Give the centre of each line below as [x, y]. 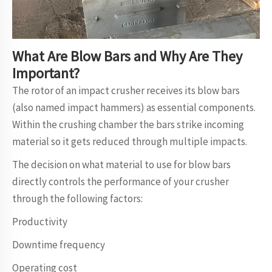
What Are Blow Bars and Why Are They [127, 56]
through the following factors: [77, 199]
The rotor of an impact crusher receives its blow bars [126, 90]
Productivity [40, 222]
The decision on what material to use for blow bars [121, 165]
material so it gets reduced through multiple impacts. [130, 141]
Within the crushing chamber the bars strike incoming [128, 124]
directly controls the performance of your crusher [121, 182]
